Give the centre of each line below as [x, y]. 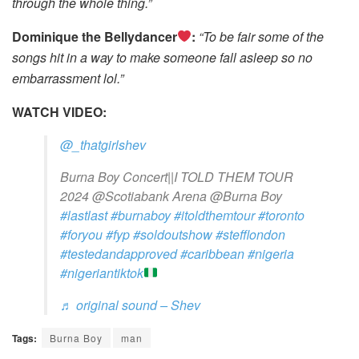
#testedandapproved [119, 253]
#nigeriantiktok [102, 272]
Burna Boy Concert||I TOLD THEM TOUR [177, 176]
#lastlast [84, 215]
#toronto [281, 215]
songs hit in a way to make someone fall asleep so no [162, 57]
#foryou [81, 234]
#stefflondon [250, 234]
